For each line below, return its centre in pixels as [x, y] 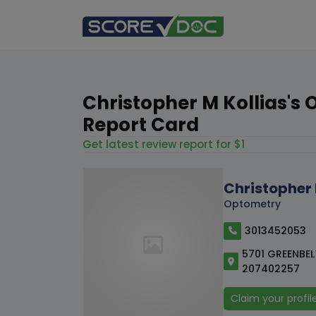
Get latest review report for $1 [164, 145]
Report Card [141, 125]
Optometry [252, 203]
